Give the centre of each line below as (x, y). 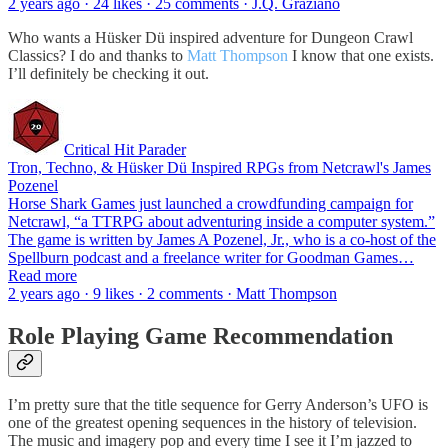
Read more (42, 275)
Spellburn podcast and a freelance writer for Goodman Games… (211, 257)
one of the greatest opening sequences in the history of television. (212, 423)
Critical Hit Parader (125, 149)
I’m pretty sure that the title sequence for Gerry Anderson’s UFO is (218, 405)
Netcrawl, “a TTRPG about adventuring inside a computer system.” (221, 221)
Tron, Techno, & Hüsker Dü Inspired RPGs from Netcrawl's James (219, 167)
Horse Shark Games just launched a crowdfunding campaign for (210, 203)
